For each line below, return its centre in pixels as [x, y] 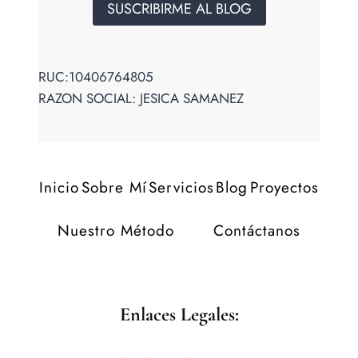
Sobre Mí [114, 188]
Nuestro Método [116, 231]
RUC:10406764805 [96, 77]
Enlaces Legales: [179, 315]
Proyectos [284, 188]
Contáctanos [257, 231]
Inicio [60, 188]
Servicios [181, 188]
